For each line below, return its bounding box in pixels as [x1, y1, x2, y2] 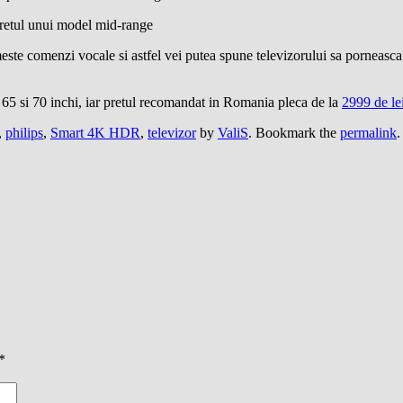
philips [5, 124, 43, 140]
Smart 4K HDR [50, 124, 140, 140]
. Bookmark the [248, 124, 340, 140]
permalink [340, 124, 397, 140]
